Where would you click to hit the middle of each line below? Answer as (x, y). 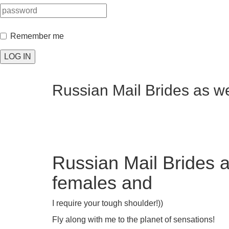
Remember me (37, 36)
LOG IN (18, 56)
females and (102, 183)
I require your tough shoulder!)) (108, 203)
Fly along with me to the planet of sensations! (133, 220)
